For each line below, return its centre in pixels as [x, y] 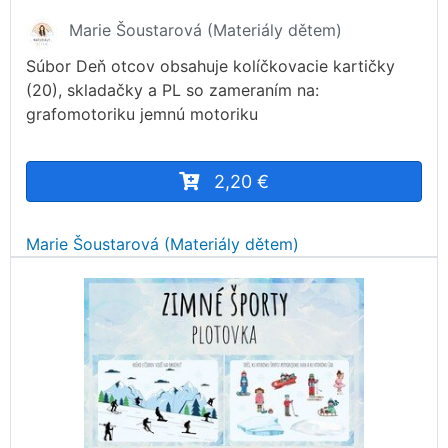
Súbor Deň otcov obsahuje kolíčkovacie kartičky [210, 66]
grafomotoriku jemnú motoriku [142, 114]
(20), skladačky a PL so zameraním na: [172, 90]
